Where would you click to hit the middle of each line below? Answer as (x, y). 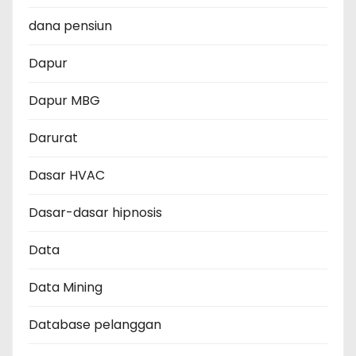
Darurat (53, 138)
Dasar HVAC (67, 176)
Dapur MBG (64, 101)
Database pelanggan (95, 325)
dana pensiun (70, 26)
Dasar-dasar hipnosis (95, 213)
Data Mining (66, 288)
